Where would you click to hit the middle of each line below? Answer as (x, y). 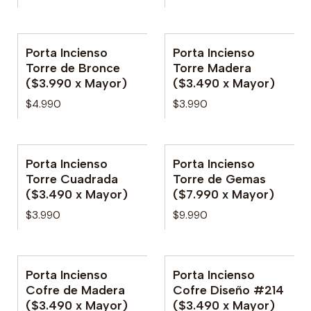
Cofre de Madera (75, 290)
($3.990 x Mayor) (76, 83)
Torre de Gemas (219, 178)
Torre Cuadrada (72, 178)
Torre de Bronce (73, 67)
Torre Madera (212, 67)
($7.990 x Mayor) (224, 194)
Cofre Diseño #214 (228, 290)
